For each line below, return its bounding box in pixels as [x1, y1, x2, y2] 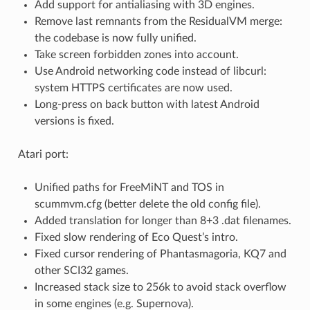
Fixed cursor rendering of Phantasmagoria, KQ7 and [34, 248, 286, 260]
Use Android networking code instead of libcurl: [34, 66, 266, 77]
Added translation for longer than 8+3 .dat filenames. [34, 215, 291, 227]
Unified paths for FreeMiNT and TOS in [34, 182, 224, 194]
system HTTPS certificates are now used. [34, 82, 232, 94]
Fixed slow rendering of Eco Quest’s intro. [34, 232, 238, 244]
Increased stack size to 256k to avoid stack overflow [34, 282, 286, 293]
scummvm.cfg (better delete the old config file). [34, 199, 261, 210]
